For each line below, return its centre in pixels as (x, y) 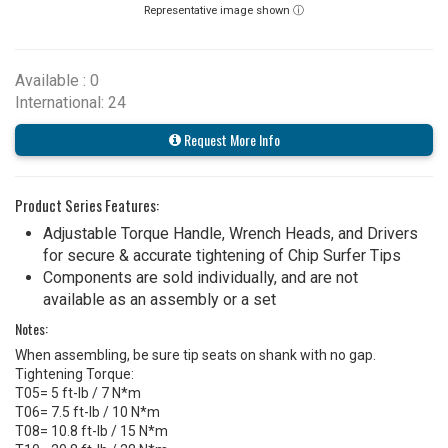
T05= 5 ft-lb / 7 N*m (78, 392)
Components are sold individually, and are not (200, 277)
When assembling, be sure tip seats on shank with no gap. (195, 354)
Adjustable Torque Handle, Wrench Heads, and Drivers (230, 233)
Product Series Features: (87, 204)
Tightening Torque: (74, 373)
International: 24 (70, 102)
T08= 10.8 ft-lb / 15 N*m (91, 430)
